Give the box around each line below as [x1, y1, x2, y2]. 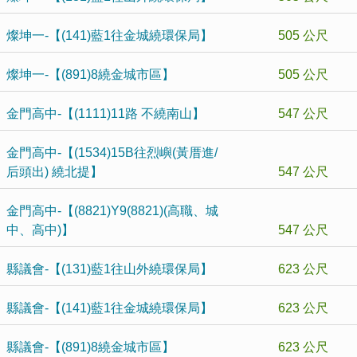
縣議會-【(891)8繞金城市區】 [6, 340, 175, 354]
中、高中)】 [6, 223, 74, 237]
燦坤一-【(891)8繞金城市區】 [6, 68, 175, 81]
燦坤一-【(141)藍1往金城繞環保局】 [6, 29, 213, 42]
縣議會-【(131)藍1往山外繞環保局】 [6, 262, 213, 276]
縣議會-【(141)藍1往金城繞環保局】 [6, 301, 213, 315]
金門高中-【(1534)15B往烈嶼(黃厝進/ [6, 146, 218, 159]
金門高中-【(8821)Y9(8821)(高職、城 [6, 204, 218, 218]
